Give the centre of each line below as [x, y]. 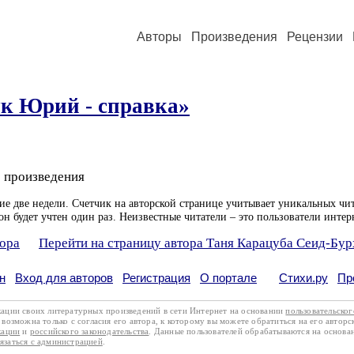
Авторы [159, 37]
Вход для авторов [64, 278]
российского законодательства [89, 331]
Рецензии [315, 37]
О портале [228, 278]
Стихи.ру [303, 278]
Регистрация [156, 278]
